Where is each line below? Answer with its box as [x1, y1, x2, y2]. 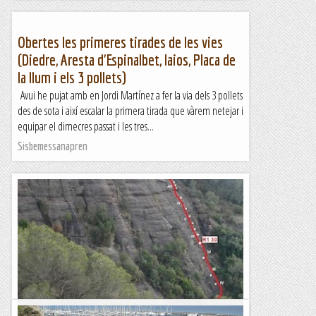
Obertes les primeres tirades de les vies [18, 33, 223, 51]
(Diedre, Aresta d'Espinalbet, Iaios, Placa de [18, 51, 236, 68]
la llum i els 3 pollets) [18, 68, 126, 86]
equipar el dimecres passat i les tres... [18, 119, 154, 134]
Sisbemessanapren [18, 140, 87, 152]
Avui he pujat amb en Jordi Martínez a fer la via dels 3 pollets [18, 87, 243, 103]
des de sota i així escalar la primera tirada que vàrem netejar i [18, 103, 243, 119]
